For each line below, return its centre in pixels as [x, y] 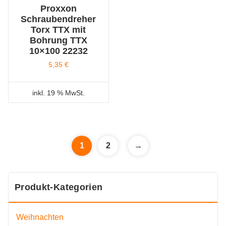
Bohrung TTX [58, 40]
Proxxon [58, 8]
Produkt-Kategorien [59, 187]
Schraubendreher [59, 19]
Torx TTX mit [59, 30]
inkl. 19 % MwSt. [58, 93]
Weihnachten [40, 217]
